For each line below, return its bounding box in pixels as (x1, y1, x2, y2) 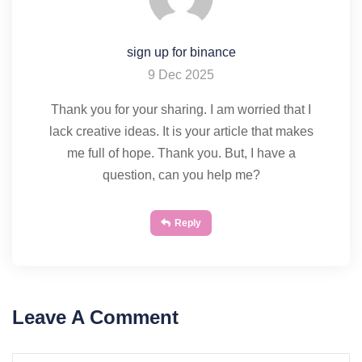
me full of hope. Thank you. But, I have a (66, 146, 296, 160)
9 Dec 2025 (148, 68, 214, 82)
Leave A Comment (12, 306, 179, 328)
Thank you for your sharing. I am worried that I (51, 103, 311, 116)
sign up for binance (126, 45, 236, 59)
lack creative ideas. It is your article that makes (48, 124, 314, 138)
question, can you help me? (102, 168, 260, 182)
